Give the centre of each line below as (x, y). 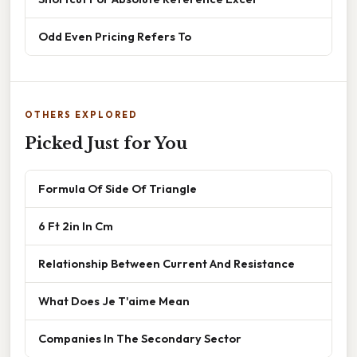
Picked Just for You (106, 143)
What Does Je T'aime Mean (114, 300)
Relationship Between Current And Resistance (167, 263)
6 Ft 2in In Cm (76, 226)
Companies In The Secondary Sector (140, 338)
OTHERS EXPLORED (81, 114)
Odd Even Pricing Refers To (115, 36)
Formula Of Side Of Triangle (118, 188)
